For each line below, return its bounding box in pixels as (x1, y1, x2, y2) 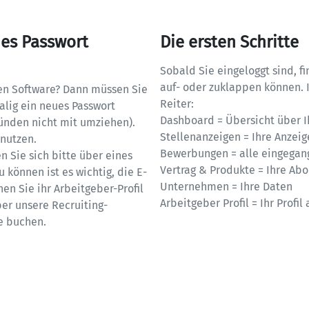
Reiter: (160, 97, 197, 110)
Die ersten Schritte (160, 32, 299, 52)
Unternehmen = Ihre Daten (160, 180, 292, 193)
